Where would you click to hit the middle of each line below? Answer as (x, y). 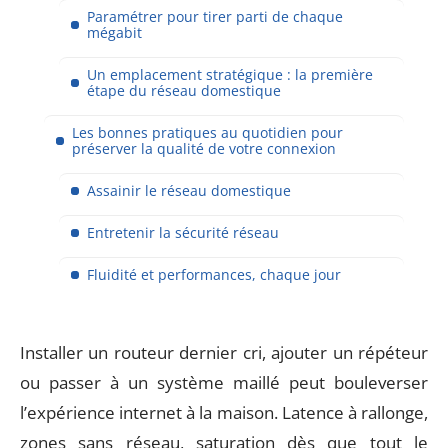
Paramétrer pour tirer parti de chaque (215, 16)
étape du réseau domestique (184, 90)
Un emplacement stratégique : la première (230, 74)
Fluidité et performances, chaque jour (214, 274)
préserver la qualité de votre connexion (204, 148)
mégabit (114, 32)
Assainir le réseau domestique (189, 190)
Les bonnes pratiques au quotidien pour (207, 132)
